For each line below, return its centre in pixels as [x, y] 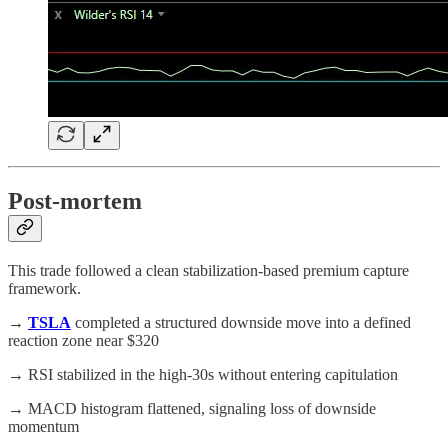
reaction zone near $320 [83, 341]
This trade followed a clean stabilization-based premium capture [208, 271]
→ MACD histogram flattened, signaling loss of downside [192, 409]
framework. [44, 289]
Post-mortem [75, 201]
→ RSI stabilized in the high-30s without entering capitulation [203, 375]
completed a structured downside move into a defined [241, 323]
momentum [43, 427]
